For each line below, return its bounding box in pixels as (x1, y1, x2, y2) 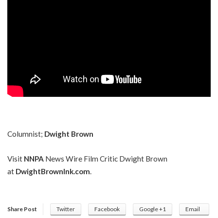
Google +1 (139, 205, 166, 213)
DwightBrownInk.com (16, 167, 90, 176)
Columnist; (7, 129, 43, 138)
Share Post (7, 205, 37, 213)
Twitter (56, 205, 75, 213)
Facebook (94, 205, 120, 213)
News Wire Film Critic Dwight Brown (44, 154, 167, 163)
